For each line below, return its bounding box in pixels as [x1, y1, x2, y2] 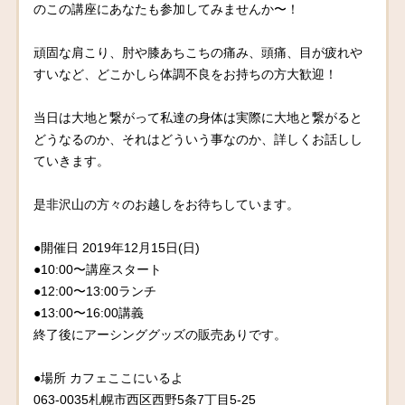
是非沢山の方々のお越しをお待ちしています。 [33, 196, 300, 212]
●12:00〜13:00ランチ [33, 283, 157, 298]
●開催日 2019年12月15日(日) [33, 240, 201, 255]
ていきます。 [33, 153, 110, 168]
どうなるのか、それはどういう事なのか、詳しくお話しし [33, 131, 363, 146]
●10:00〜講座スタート [33, 261, 163, 277]
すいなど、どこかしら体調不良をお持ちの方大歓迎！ [33, 66, 338, 81]
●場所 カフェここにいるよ [33, 370, 184, 385]
